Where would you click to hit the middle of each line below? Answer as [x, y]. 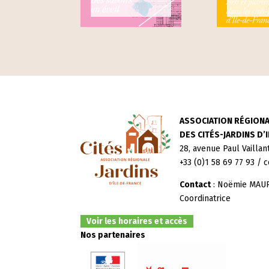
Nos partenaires [113, 235]
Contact [195, 185]
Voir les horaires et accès [137, 222]
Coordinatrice [205, 199]
